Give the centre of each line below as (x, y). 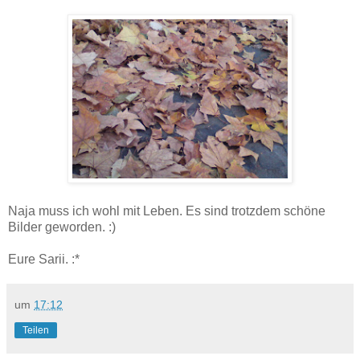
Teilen (36, 330)
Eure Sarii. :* (44, 259)
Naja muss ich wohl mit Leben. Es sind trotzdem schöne (167, 211)
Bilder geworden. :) (62, 227)
